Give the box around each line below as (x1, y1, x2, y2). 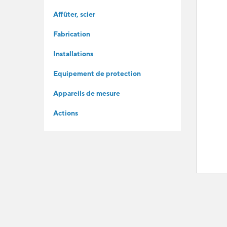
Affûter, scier (53, 10, 95, 18)
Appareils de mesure (53, 89, 120, 97)
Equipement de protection (53, 69, 141, 78)
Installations (53, 50, 93, 58)
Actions (53, 109, 78, 117)
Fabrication (53, 30, 90, 38)
